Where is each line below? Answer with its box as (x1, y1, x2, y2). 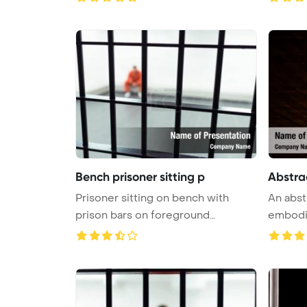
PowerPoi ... (75, 225, 134, 239)
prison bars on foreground (75, 208, 210, 222)
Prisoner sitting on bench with (75, 191, 229, 205)
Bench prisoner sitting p (75, 169, 205, 184)
